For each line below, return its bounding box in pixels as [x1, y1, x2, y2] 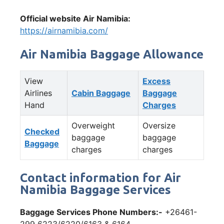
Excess [142, 75, 170, 86]
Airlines [24, 87, 52, 98]
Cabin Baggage [71, 87, 130, 98]
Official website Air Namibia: [20, 13, 130, 23]
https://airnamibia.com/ [20, 25, 108, 35]
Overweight [71, 120, 115, 130]
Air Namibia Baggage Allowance [20, 47, 203, 61]
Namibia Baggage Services [20, 182, 171, 196]
